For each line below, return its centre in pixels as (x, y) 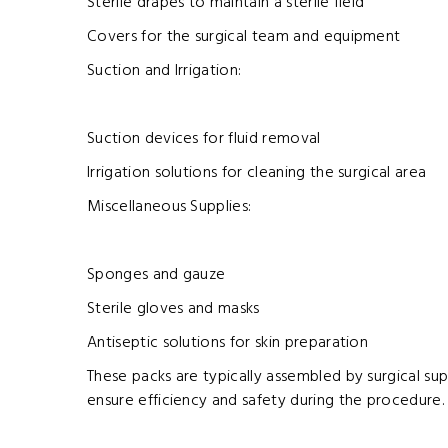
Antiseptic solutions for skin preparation (228, 343)
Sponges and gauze (156, 275)
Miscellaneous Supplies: (169, 207)
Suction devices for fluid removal (204, 139)
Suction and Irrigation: (164, 71)
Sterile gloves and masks (173, 309)
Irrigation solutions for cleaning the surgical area (257, 173)
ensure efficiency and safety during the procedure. (266, 401)
